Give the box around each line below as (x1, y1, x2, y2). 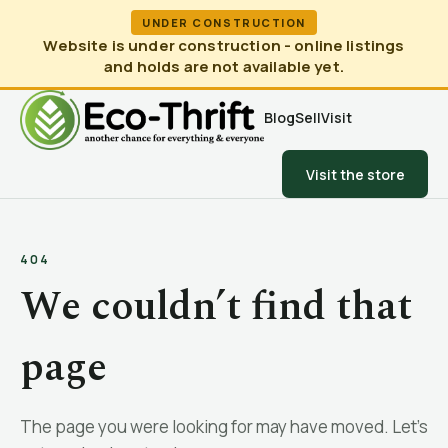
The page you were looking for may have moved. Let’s (20, 415, 428, 438)
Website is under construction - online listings (43, 35, 405, 56)
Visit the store (305, 164, 405, 184)
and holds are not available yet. (104, 56, 344, 77)
